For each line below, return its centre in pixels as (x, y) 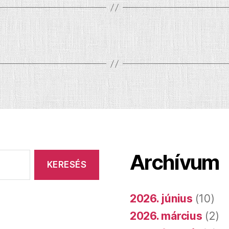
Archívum (175, 163)
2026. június (161, 199)
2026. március (166, 216)
